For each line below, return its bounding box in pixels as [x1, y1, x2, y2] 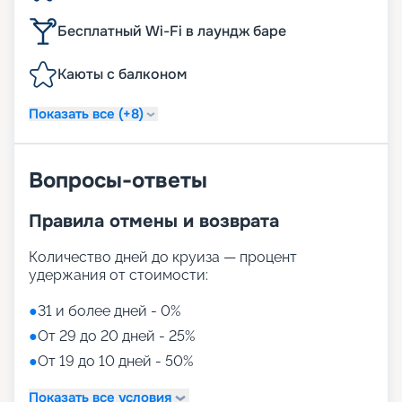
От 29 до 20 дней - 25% [38, 328, 195, 345]
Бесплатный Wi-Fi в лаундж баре [57, 22, 286, 41]
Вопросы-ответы [29, 167, 207, 195]
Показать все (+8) [29, 104, 144, 123]
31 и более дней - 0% [38, 302, 180, 320]
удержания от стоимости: [29, 267, 208, 284]
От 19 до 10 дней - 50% [38, 353, 193, 371]
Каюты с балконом [57, 65, 187, 84]
